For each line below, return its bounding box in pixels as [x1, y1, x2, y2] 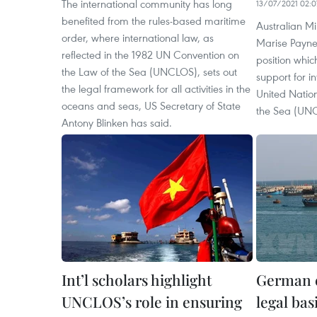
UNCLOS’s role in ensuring [62, 292, 242, 311]
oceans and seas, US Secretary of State [62, 98, 241, 113]
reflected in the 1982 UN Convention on [62, 47, 239, 62]
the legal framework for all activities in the [62, 81, 250, 96]
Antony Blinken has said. [62, 115, 172, 129]
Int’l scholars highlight [62, 270, 212, 289]
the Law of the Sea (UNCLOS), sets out [62, 64, 237, 79]
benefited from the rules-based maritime [62, 13, 246, 28]
